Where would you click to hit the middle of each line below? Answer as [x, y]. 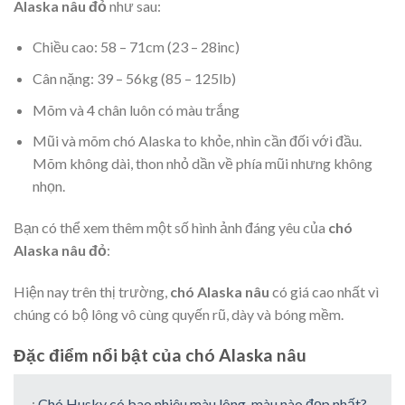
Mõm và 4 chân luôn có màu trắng [136, 109]
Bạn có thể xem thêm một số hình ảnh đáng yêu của [171, 228]
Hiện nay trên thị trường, [90, 291]
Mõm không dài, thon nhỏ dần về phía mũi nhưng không [202, 164]
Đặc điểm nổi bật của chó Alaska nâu [160, 354]
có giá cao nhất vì [324, 291]
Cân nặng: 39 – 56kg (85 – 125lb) [134, 79]
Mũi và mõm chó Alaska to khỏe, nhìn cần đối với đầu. [197, 141]
